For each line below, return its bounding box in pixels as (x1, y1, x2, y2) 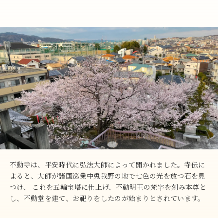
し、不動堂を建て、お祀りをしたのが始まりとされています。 (10, 193, 205, 203)
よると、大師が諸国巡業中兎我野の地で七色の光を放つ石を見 (10, 170, 205, 181)
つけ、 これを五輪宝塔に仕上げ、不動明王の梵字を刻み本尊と (10, 182, 207, 192)
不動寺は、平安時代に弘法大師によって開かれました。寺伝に (10, 159, 205, 169)
